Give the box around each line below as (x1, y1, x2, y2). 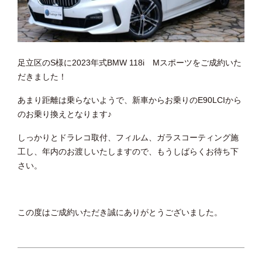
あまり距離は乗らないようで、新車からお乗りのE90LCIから (18, 95, 242, 105)
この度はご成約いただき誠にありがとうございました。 (18, 208, 222, 218)
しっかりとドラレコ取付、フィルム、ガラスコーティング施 (18, 133, 239, 143)
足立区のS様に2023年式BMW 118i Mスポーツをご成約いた (18, 58, 242, 68)
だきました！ (18, 72, 67, 82)
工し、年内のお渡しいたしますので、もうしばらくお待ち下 (18, 147, 239, 157)
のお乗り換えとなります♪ (18, 109, 112, 119)
